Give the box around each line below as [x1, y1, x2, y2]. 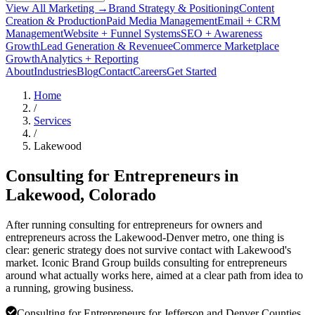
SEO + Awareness [181, 27, 262, 39]
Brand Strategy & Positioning [108, 1, 239, 14]
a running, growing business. [6, 281, 134, 294]
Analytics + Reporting [40, 52, 139, 65]
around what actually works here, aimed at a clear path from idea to [6, 269, 303, 281]
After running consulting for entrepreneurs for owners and [6, 218, 262, 231]
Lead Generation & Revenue [40, 39, 168, 52]
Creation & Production [6, 14, 106, 27]
